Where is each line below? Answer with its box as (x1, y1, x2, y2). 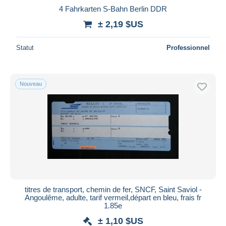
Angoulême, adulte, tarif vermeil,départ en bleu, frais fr (25, 193, 201, 202)
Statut (16, 43, 34, 51)
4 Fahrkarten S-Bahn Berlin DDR (59, 4, 167, 13)
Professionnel (166, 43, 210, 51)
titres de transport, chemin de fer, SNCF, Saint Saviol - (24, 185, 202, 194)
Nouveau (20, 80, 42, 87)
